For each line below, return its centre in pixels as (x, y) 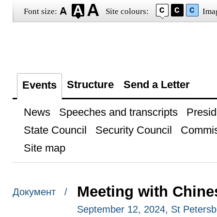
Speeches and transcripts (118, 112)
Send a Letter (156, 85)
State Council (55, 130)
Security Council (133, 130)
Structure (90, 85)
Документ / (40, 192)
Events (39, 85)
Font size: (40, 11)
